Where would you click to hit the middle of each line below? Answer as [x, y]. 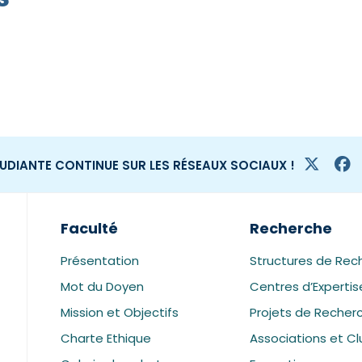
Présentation [100, 261]
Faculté [90, 228]
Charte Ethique [106, 338]
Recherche [290, 228]
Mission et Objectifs [120, 312]
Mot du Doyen [103, 286]
